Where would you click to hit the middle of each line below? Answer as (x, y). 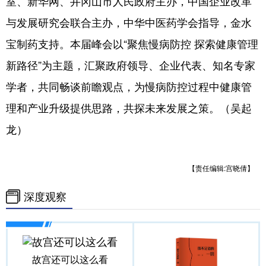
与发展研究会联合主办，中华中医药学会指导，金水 (129, 23)
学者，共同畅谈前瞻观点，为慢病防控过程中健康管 (129, 87)
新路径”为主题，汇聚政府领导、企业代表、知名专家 (131, 66)
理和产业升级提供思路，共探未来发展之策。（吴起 (129, 108)
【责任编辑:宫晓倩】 (221, 169)
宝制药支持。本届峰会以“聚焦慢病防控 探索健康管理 (132, 44)
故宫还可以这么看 (70, 260)
